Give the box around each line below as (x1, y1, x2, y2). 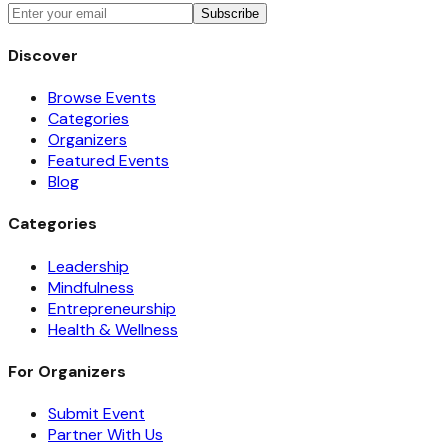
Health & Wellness (48, 318, 178, 340)
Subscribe (201, 5, 259, 21)
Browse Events (48, 87, 156, 109)
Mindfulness (48, 276, 134, 298)
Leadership (48, 255, 129, 277)
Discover (8, 44, 78, 66)
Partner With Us (48, 424, 163, 446)
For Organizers (8, 361, 126, 383)
